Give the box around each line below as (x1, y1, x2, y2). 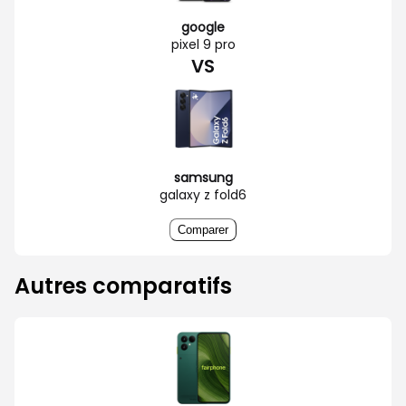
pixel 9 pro (170, 34, 236, 53)
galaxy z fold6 (159, 185, 246, 204)
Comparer (178, 222, 228, 237)
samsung (173, 168, 233, 187)
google (181, 17, 225, 36)
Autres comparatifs (14, 270, 232, 301)
